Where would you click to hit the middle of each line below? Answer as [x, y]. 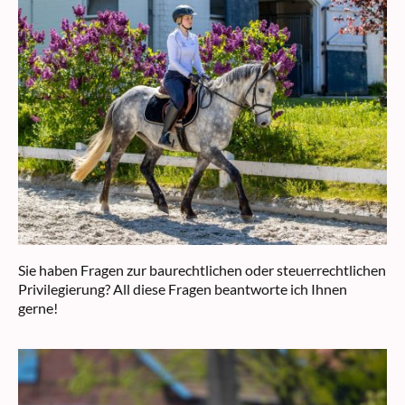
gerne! [38, 307]
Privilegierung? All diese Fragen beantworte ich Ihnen [183, 288]
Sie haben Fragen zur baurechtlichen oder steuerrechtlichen [202, 269]
